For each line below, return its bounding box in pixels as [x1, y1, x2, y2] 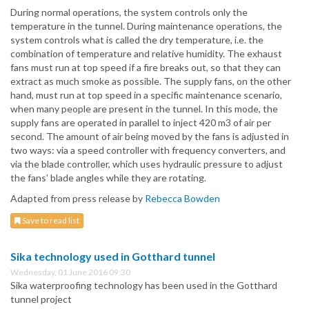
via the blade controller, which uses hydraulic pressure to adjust [10, 158, 283, 170]
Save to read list [21, 215, 79, 226]
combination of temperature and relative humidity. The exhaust [10, 48, 282, 60]
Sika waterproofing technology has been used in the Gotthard [10, 279, 277, 292]
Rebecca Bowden [145, 192, 220, 205]
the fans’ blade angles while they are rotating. [10, 172, 206, 184]
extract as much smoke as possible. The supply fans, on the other [10, 75, 291, 88]
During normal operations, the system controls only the [10, 6, 248, 19]
